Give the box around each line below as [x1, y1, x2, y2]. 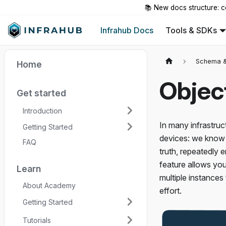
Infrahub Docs [100, 25, 154, 35]
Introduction [23, 106, 62, 115]
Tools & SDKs [165, 25, 217, 35]
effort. [159, 186, 182, 196]
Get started [17, 88, 66, 98]
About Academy [23, 181, 76, 190]
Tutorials [23, 215, 51, 224]
